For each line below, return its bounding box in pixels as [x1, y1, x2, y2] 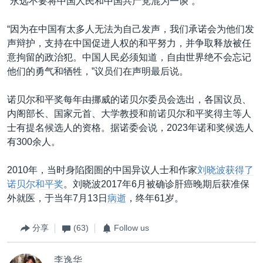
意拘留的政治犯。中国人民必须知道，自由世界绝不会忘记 [7, 52, 251, 62]
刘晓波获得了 [197, 164, 254, 175]
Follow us [114, 223, 149, 232]
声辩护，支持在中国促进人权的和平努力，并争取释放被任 [7, 38, 251, 48]
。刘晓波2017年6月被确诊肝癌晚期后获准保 [63, 178, 249, 189]
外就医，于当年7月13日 [7, 193, 107, 203]
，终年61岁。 [126, 193, 184, 203]
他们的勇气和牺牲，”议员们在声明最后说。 [7, 66, 188, 76]
